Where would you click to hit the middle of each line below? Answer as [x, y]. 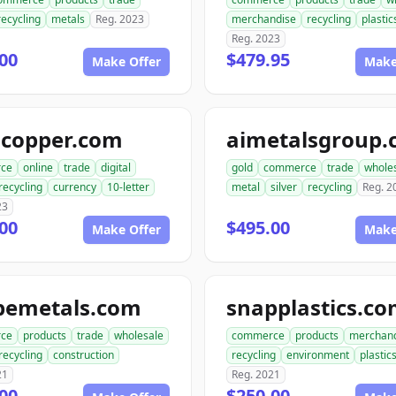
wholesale [139, 335]
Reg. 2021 [256, 374]
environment [318, 355]
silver [284, 187]
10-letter [128, 187]
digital [116, 168]
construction [84, 355]
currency [75, 187]
